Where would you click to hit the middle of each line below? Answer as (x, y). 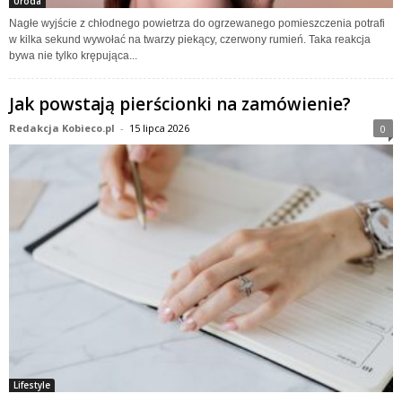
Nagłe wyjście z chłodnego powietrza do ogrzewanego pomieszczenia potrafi (197, 23)
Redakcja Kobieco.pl (62, 127)
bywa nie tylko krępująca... (73, 55)
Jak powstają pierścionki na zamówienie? (180, 104)
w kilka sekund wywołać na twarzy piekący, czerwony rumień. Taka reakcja (190, 39)
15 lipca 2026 (159, 127)
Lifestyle (32, 385)
